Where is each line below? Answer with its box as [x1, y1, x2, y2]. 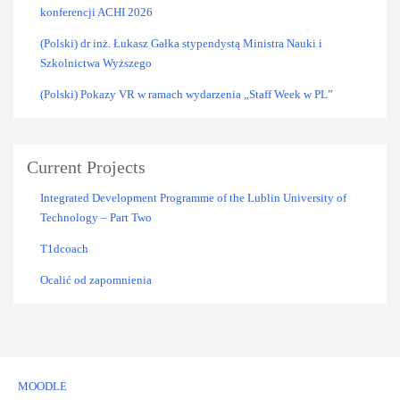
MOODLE [18, 379, 67, 393]
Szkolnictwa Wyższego [40, 55, 152, 70]
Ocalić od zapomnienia [40, 272, 152, 287]
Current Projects [27, 157, 146, 177]
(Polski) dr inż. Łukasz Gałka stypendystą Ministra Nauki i [40, 36, 322, 50]
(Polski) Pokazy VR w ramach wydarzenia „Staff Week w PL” [40, 87, 333, 101]
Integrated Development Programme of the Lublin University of [40, 190, 346, 204]
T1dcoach [40, 241, 88, 255]
